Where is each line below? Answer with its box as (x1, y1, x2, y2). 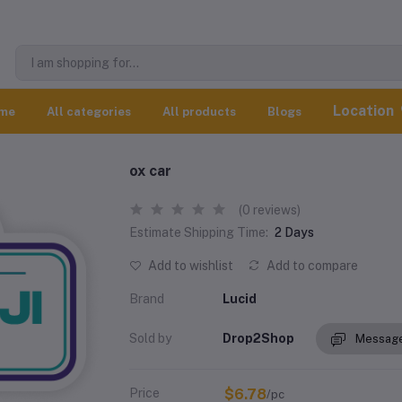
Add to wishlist (145, 258, 233, 274)
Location (333, 102, 398, 120)
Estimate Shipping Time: (129, 225, 268, 240)
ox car (129, 162, 171, 180)
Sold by (129, 330, 171, 345)
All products (162, 104, 236, 118)
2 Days (275, 225, 314, 240)
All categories (47, 104, 131, 118)
